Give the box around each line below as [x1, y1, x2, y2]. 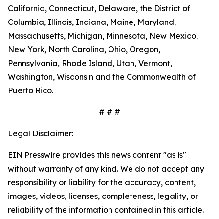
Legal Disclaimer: [8, 129, 73, 138]
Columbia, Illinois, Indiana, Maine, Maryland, [8, 17, 176, 27]
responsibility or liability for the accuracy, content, [8, 177, 196, 187]
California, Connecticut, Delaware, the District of [8, 3, 190, 13]
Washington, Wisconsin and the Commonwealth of [8, 72, 196, 82]
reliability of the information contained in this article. [8, 205, 204, 215]
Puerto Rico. [8, 86, 53, 95]
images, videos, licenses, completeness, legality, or [8, 191, 198, 201]
